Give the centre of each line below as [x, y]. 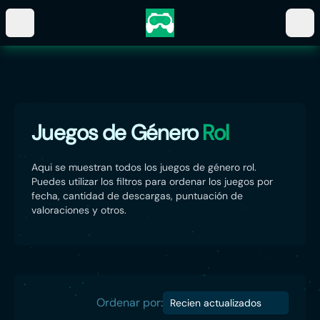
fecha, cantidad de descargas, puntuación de [137, 196]
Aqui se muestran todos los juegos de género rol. [144, 167]
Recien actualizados [216, 303]
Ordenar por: [130, 302]
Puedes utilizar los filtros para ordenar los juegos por [152, 181]
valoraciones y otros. [79, 210]
